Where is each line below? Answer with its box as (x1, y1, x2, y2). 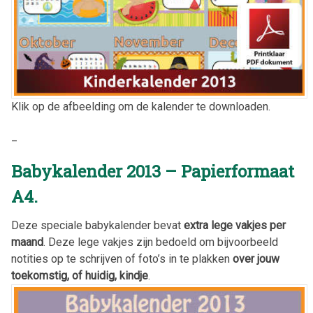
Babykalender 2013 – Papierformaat (11, 160, 294, 183)
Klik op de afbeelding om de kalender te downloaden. (11, 100, 270, 114)
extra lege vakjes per (184, 219, 286, 233)
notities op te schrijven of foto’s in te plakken (11, 252, 233, 266)
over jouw (233, 252, 279, 266)
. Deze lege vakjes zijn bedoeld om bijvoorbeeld (43, 235, 278, 249)
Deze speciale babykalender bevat (11, 219, 184, 233)
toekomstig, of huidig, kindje (11, 269, 148, 283)
